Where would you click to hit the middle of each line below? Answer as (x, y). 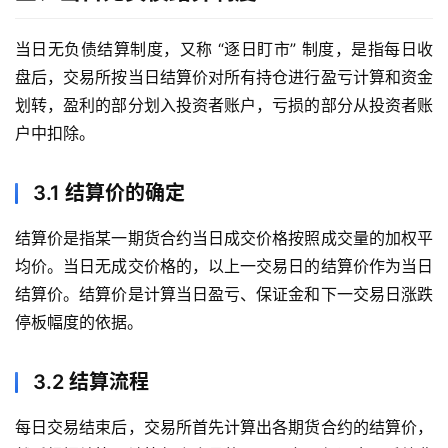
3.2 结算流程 (91, 382)
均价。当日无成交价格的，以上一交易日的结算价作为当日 (224, 266)
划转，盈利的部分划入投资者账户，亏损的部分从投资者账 (224, 105)
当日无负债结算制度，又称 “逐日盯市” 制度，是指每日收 (224, 49)
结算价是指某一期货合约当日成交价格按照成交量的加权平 (224, 238)
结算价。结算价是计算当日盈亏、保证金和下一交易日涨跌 (224, 294)
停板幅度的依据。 (79, 322)
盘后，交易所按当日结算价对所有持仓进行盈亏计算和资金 (224, 77)
